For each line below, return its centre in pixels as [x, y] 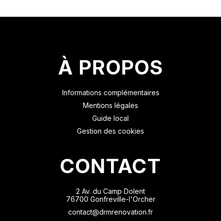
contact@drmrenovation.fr [110, 212]
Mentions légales [110, 106]
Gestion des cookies [110, 131]
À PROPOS [110, 68]
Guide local [110, 118]
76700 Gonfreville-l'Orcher [110, 199]
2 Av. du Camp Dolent [110, 191]
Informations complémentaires [110, 93]
